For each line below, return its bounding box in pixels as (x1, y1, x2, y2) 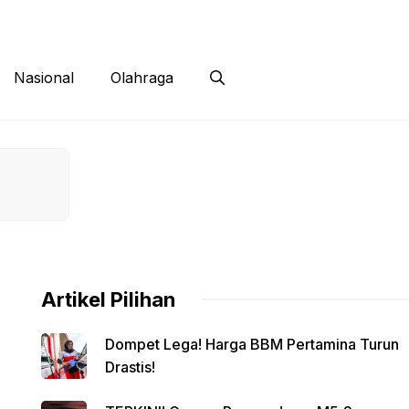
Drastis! (104, 357, 155, 376)
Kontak (72, 11, 110, 26)
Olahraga (110, 68, 173, 88)
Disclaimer (147, 11, 206, 26)
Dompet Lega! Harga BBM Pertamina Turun (104, 334, 399, 353)
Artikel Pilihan (40, 287, 175, 311)
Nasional (14, 68, 74, 88)
